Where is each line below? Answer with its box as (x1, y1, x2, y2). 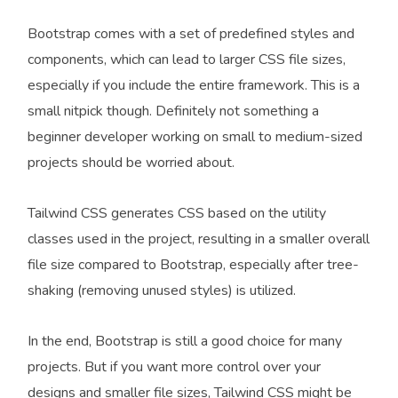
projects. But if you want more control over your (28, 357, 321, 377)
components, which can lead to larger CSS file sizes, (28, 50, 346, 69)
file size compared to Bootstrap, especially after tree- (28, 255, 359, 275)
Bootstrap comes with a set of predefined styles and (28, 24, 354, 44)
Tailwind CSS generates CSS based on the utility (28, 203, 326, 223)
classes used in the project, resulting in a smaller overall (28, 229, 370, 249)
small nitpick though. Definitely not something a (28, 101, 319, 121)
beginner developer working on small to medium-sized (28, 127, 362, 147)
